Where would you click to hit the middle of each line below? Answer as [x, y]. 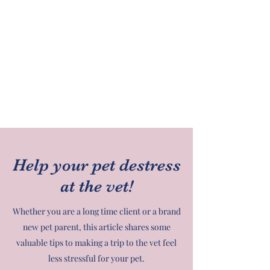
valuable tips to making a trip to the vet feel [96, 243]
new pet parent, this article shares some [96, 227]
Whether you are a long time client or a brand [96, 211]
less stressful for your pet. [96, 258]
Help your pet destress [96, 165]
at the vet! [96, 186]
